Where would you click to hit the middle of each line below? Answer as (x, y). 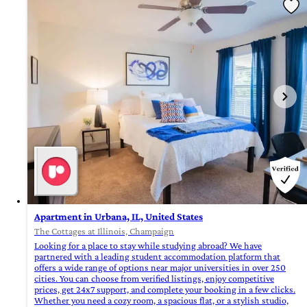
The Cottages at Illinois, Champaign (104, 231)
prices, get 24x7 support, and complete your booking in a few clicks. (165, 290)
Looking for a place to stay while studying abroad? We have (148, 246)
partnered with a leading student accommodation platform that (157, 257)
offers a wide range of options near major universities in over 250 (160, 268)
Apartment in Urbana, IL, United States (119, 217)
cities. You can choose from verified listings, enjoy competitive (154, 279)
